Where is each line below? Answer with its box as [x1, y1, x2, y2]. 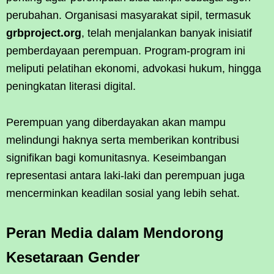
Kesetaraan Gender [6, 248, 139, 265]
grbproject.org [6, 26, 81, 39]
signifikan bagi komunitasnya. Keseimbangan [6, 151, 226, 164]
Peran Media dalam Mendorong [6, 224, 224, 241]
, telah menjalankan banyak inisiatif [81, 26, 252, 39]
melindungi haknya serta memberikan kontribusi [6, 133, 239, 146]
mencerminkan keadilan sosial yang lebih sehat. [6, 187, 240, 199]
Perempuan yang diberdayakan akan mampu [6, 116, 226, 128]
